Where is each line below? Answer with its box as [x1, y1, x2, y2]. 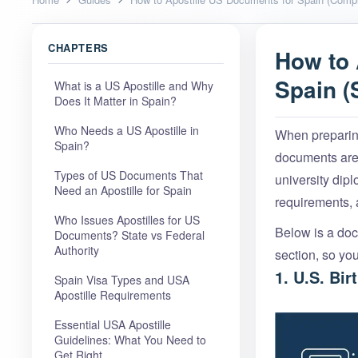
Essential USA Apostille [54, 316, 171, 332]
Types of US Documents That [54, 166, 203, 183]
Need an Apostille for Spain [54, 181, 192, 198]
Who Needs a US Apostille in [54, 121, 199, 138]
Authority [54, 241, 99, 258]
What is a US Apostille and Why [54, 77, 213, 93]
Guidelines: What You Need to [54, 331, 206, 348]
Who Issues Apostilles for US [54, 211, 200, 228]
